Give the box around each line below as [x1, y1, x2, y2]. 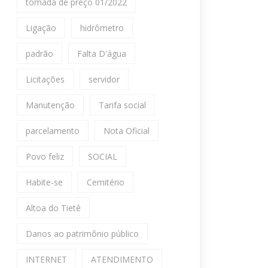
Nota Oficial [103, 125, 150, 136]
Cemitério [87, 176, 124, 188]
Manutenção [26, 99, 75, 111]
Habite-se [26, 176, 63, 188]
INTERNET [26, 254, 67, 265]
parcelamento [26, 125, 80, 136]
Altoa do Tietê [26, 202, 81, 214]
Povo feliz [26, 151, 64, 162]
